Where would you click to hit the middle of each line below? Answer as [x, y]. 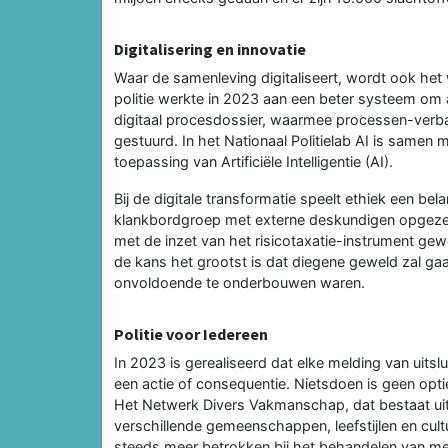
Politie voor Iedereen [191, 333]
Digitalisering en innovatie [210, 48]
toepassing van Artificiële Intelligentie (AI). [253, 161]
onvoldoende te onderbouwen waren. [239, 282]
